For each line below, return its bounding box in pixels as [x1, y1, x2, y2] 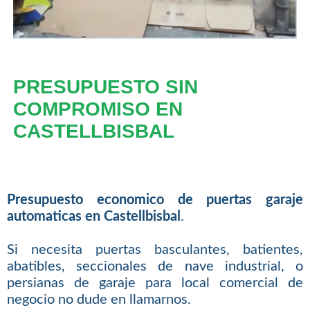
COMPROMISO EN [12, 98, 183, 120]
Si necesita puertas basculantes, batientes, [6, 243, 304, 257]
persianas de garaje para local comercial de [6, 276, 304, 291]
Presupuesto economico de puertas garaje [6, 193, 304, 208]
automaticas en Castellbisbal [6, 210, 181, 224]
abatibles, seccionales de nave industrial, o [6, 259, 304, 274]
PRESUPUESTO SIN [12, 75, 198, 98]
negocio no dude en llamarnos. [6, 293, 191, 307]
